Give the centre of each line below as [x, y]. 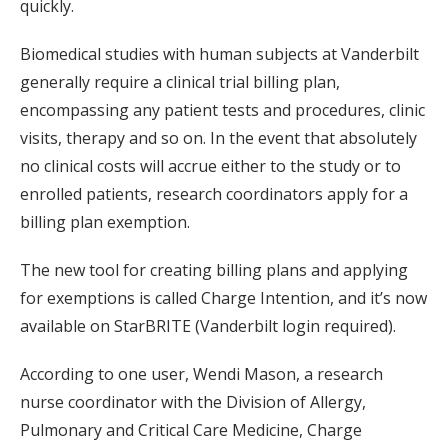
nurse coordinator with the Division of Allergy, [193, 402]
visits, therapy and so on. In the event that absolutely [218, 138]
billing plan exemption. [105, 222]
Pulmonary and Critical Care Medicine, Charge [191, 430]
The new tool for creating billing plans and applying [214, 270]
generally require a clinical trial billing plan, [180, 82]
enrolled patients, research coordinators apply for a [214, 194]
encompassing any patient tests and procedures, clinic [222, 110]
